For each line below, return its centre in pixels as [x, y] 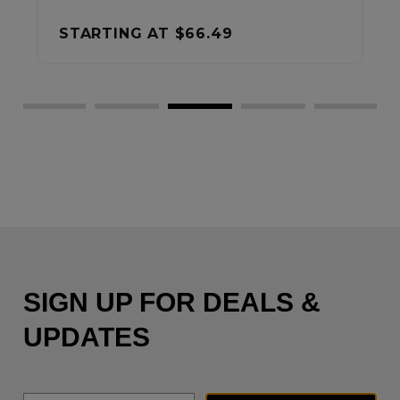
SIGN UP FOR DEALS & [172, 302]
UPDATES [87, 337]
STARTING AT [178, 33]
